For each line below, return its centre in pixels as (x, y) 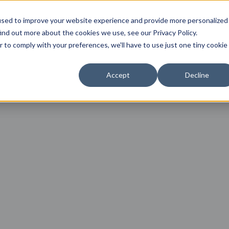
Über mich (166, 26)
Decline (197, 75)
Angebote (28, 26)
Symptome (97, 26)
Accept (118, 75)
